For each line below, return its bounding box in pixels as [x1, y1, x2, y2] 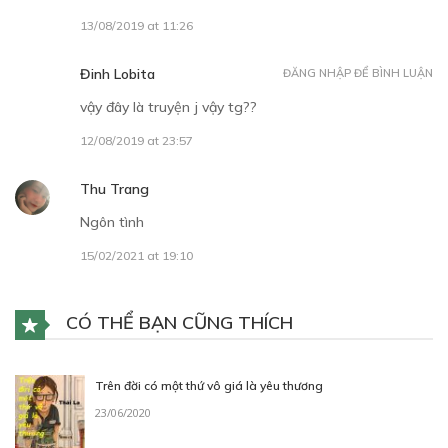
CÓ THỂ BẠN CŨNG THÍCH [61, 310, 293, 334]
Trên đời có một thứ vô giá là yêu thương [95, 378, 323, 393]
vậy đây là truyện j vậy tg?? [80, 97, 257, 116]
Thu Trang [80, 179, 149, 198]
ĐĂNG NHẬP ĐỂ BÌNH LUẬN [283, 65, 433, 80]
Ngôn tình [80, 212, 144, 231]
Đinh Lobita [80, 64, 155, 83]
